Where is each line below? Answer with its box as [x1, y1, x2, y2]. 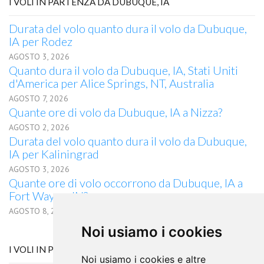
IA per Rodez [9, 34, 72, 48]
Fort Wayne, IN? [9, 189, 88, 203]
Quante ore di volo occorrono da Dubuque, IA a [9, 176, 243, 190]
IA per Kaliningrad [9, 147, 99, 161]
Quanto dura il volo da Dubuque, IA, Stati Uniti [9, 63, 238, 77]
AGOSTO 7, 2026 [9, 93, 68, 104]
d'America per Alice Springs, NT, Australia [9, 76, 214, 90]
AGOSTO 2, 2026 [9, 122, 70, 133]
